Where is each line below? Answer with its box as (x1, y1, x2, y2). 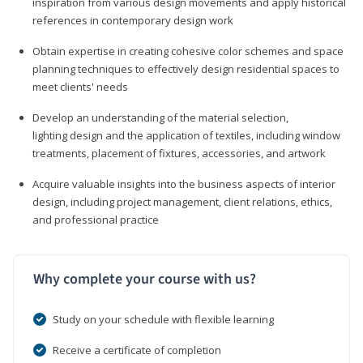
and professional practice (32, 211, 159, 227)
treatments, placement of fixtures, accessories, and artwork (32, 145, 326, 160)
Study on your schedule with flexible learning (53, 311, 274, 327)
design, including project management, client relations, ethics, (32, 194, 332, 209)
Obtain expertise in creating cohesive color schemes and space (32, 43, 344, 58)
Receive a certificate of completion (53, 342, 221, 357)
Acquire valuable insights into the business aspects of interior (32, 176, 335, 191)
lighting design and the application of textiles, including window (32, 127, 340, 143)
